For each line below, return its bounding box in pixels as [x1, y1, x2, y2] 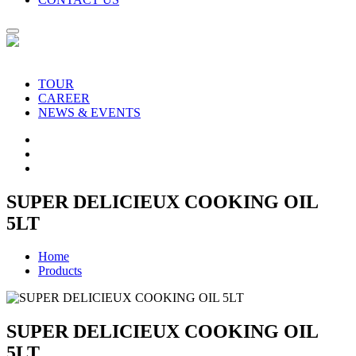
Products [38, 264, 82, 278]
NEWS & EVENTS [38, 105, 141, 119]
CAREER [38, 91, 90, 105]
